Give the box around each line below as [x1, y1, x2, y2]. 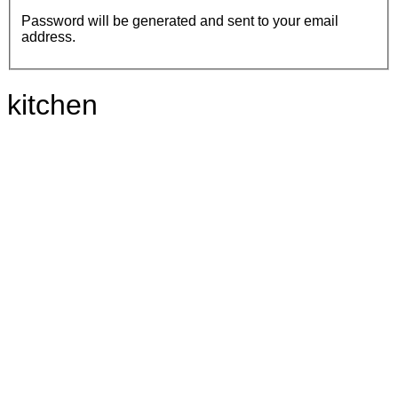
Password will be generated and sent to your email [21, 12, 338, 28]
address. [21, 28, 76, 44]
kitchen [7, 89, 98, 122]
